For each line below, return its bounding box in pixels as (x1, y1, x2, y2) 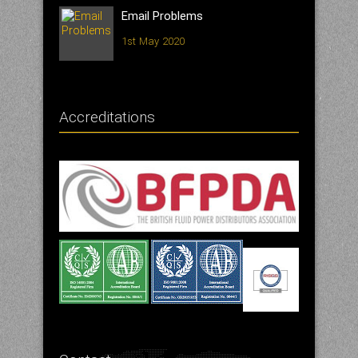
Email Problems (121, 8, 203, 23)
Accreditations (59, 107, 155, 126)
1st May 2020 (121, 34, 185, 47)
